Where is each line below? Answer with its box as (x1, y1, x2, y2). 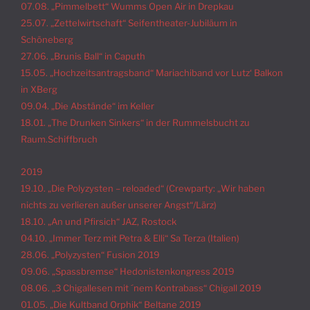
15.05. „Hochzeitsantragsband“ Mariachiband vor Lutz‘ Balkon (21, 67, 283, 79)
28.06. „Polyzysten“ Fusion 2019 (21, 248, 160, 260)
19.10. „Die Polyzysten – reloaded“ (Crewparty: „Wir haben (21, 182, 265, 194)
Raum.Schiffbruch (21, 134, 98, 145)
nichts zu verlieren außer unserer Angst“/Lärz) (21, 199, 217, 210)
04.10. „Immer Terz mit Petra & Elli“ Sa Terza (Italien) (21, 232, 239, 244)
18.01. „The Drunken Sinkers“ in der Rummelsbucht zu (21, 117, 250, 129)
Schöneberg (21, 34, 73, 46)
